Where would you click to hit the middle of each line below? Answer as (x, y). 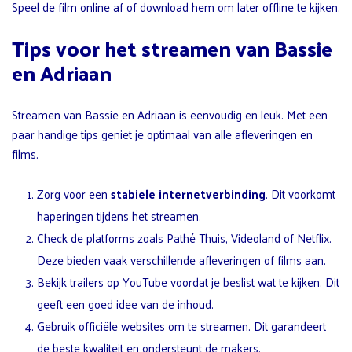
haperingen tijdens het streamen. (119, 215)
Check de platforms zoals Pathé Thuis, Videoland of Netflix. (184, 237)
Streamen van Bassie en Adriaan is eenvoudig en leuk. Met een (170, 114)
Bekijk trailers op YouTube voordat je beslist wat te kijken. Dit (188, 281)
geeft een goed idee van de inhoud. (125, 303)
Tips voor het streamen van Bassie (172, 48)
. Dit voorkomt (301, 193)
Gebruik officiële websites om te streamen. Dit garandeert (181, 325)
